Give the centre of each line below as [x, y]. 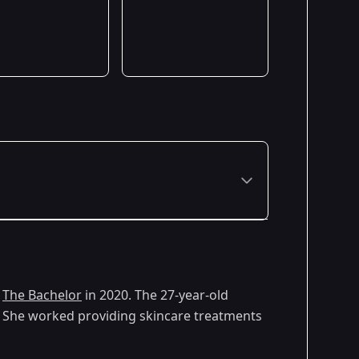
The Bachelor [42, 295]
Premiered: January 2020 [176, 272]
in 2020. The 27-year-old [155, 295]
